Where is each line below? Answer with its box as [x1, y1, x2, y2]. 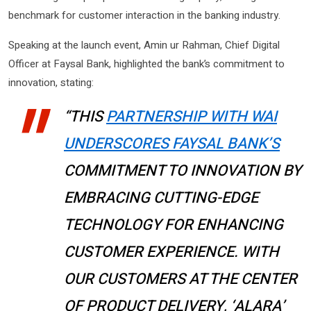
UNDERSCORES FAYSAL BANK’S [64, 132, 280, 155]
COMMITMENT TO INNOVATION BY [64, 159, 301, 182]
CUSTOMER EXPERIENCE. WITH [64, 240, 279, 263]
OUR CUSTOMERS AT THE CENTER [64, 267, 297, 290]
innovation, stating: [8, 74, 94, 90]
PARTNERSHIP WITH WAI [106, 105, 277, 128]
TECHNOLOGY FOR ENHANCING [64, 213, 283, 236]
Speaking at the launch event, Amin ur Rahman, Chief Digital [8, 37, 280, 53]
